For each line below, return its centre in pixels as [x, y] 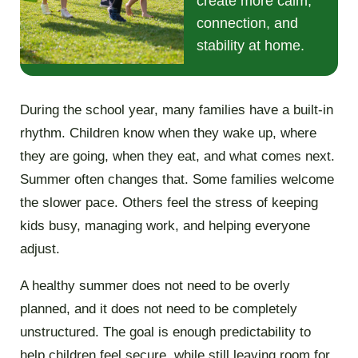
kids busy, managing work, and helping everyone [165, 226]
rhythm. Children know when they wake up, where [168, 133]
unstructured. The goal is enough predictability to [165, 332]
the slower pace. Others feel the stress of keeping [169, 203]
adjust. [40, 249]
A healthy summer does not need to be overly [155, 286]
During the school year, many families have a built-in [176, 110]
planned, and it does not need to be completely [158, 309]
